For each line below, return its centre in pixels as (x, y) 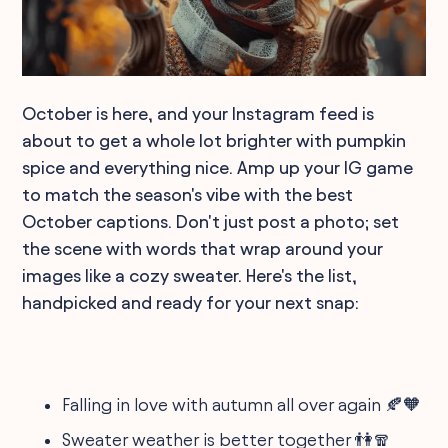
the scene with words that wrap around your (203, 248)
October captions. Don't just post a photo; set (211, 221)
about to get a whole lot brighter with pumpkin (214, 140)
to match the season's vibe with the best (188, 194)
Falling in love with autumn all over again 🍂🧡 (242, 404)
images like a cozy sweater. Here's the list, (190, 275)
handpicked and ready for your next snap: (191, 302)
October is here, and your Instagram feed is (198, 113)
